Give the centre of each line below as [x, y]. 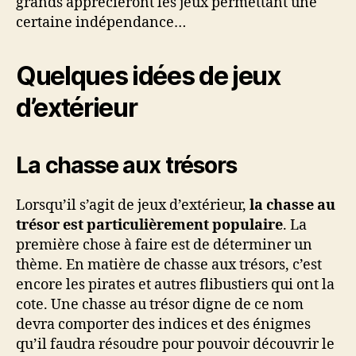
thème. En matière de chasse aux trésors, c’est [169, 265]
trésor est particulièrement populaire [149, 226]
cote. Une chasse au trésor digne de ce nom [160, 305]
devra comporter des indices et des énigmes [163, 325]
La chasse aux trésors [126, 166]
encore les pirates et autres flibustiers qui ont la [175, 285]
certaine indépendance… [101, 23]
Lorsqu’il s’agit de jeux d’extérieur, [133, 206]
